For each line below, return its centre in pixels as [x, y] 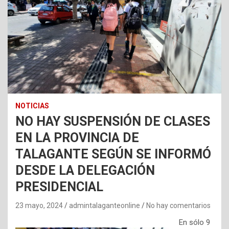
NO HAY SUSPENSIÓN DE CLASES [113, 122]
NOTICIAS [32, 106]
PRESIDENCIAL [59, 187]
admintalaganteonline [105, 206]
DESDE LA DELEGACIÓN [85, 171]
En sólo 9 [194, 223]
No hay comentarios [178, 206]
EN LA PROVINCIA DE [77, 138]
